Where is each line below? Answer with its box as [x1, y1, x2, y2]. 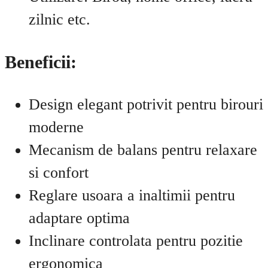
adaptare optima [29, 209, 130, 227]
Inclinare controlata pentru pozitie [29, 232, 243, 249]
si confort [29, 163, 89, 181]
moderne [29, 118, 84, 136]
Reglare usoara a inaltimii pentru [29, 186, 235, 204]
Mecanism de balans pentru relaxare [29, 141, 257, 159]
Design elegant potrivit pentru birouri [29, 95, 263, 113]
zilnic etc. [29, 10, 90, 28]
